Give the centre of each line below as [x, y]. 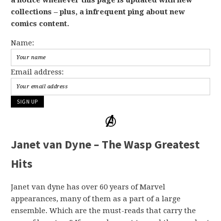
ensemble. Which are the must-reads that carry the [104, 211]
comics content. [40, 23]
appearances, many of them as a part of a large [96, 199]
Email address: [37, 72]
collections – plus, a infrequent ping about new [98, 12]
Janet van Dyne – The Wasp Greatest [106, 145]
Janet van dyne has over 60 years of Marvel [88, 187]
